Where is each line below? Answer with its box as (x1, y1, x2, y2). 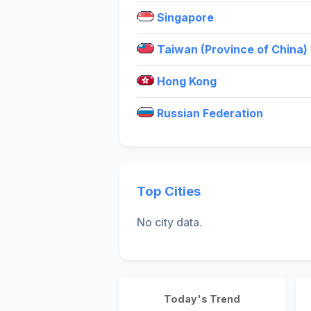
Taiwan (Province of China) (154, 42, 308, 56)
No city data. (137, 215, 202, 230)
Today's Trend (164, 293, 241, 305)
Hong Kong (154, 74, 217, 88)
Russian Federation (154, 106, 263, 120)
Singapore (154, 10, 214, 24)
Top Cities (137, 183, 201, 199)
